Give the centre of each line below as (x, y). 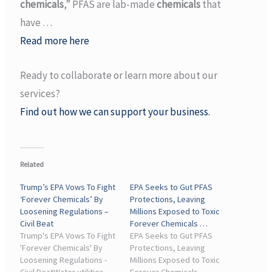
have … (36, 22)
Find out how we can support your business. (115, 112)
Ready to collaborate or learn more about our (119, 76)
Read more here (55, 41)
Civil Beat (37, 224)
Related (32, 165)
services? (40, 94)
